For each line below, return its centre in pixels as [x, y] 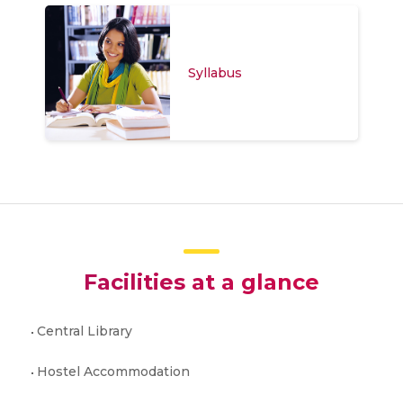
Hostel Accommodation [113, 372]
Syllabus [215, 72]
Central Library [85, 331]
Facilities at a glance [201, 282]
